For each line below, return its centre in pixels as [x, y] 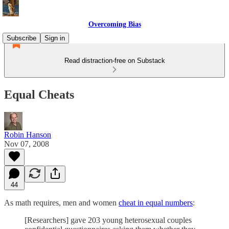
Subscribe [21, 38]
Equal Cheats [39, 94]
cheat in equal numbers [156, 202]
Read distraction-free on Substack [114, 61]
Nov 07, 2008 [27, 144]
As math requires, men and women [61, 202]
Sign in [55, 38]
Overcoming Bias [114, 24]
